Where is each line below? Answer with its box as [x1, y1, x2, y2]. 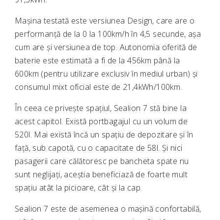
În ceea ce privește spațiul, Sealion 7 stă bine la [15, 103, 187, 114]
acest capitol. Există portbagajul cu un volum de [15, 116, 188, 127]
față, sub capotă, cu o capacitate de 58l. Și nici [15, 142, 183, 154]
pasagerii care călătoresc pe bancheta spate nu [15, 156, 189, 167]
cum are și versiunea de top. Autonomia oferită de [15, 42, 197, 53]
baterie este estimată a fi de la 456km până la [15, 55, 180, 66]
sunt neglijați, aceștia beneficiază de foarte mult [15, 169, 188, 180]
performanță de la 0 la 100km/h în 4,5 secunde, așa [15, 28, 201, 40]
